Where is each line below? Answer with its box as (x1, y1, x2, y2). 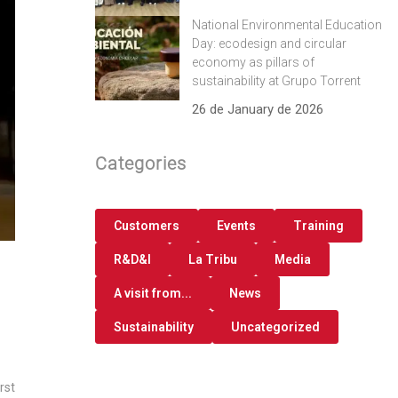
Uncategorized (231, 320, 320, 334)
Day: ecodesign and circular (192, 36, 346, 51)
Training (293, 219, 344, 233)
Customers (114, 219, 179, 233)
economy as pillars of (192, 55, 314, 69)
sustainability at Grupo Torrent (192, 74, 361, 88)
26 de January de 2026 (192, 101, 323, 117)
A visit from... (114, 286, 192, 300)
